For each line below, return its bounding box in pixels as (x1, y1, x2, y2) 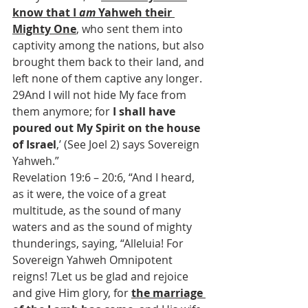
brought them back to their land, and (12, 54, 207, 69)
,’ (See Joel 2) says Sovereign (56, 137, 202, 152)
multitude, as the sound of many (12, 203, 184, 218)
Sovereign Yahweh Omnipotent (12, 252, 175, 267)
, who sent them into (76, 21, 186, 36)
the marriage (131, 285, 206, 300)
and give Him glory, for (12, 285, 131, 300)
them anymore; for (12, 104, 113, 119)
